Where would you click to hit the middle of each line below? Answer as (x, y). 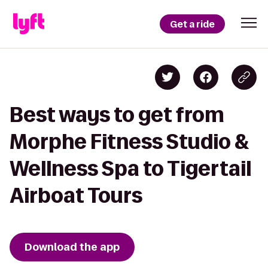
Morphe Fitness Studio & (130, 141)
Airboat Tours (76, 195)
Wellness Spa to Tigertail (130, 168)
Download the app (72, 247)
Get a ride (192, 24)
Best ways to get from (117, 115)
